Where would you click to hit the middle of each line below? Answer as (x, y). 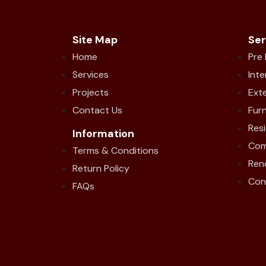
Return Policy (101, 168)
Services (91, 74)
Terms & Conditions (115, 150)
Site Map (95, 39)
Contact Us (97, 110)
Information (103, 133)
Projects (91, 92)
